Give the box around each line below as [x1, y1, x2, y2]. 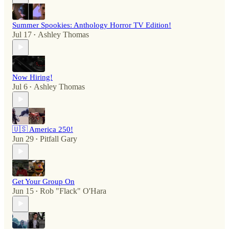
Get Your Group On [12, 177, 75, 186]
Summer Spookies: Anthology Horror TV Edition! [12, 20, 171, 29]
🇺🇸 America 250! [12, 125, 73, 133]
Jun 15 [12, 186, 34, 195]
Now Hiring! [12, 73, 53, 81]
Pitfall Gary [40, 134, 77, 143]
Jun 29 [12, 134, 34, 143]
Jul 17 [12, 30, 32, 39]
